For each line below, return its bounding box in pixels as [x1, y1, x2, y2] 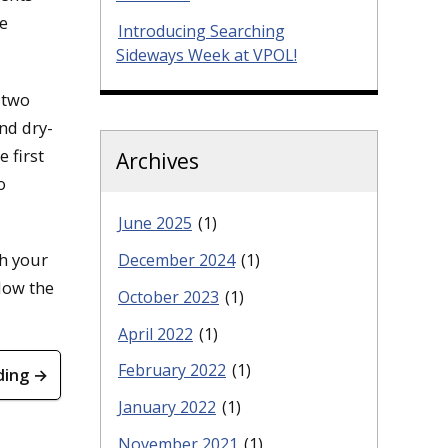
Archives [116, 147, 199, 176]
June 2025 [118, 212, 192, 235]
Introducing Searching [118, 20, 285, 43]
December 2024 [118, 248, 235, 271]
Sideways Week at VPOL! [116, 44, 297, 67]
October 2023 [118, 285, 219, 308]
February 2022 [118, 359, 226, 382]
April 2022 [118, 322, 193, 345]
